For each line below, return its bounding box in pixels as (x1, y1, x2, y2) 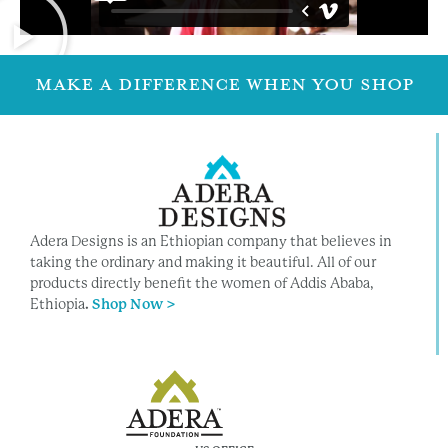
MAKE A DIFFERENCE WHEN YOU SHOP (34, 72, 414, 97)
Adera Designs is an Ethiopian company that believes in (30, 232, 393, 249)
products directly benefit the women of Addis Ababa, (30, 274, 375, 291)
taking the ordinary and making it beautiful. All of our (30, 253, 377, 270)
